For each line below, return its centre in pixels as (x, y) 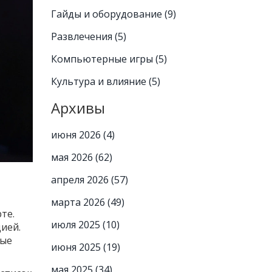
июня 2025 (77, 247)
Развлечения (83, 36)
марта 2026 (79, 202)
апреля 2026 (81, 180)
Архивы (78, 108)
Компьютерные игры (103, 59)
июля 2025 (76, 225)
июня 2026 (77, 135)
